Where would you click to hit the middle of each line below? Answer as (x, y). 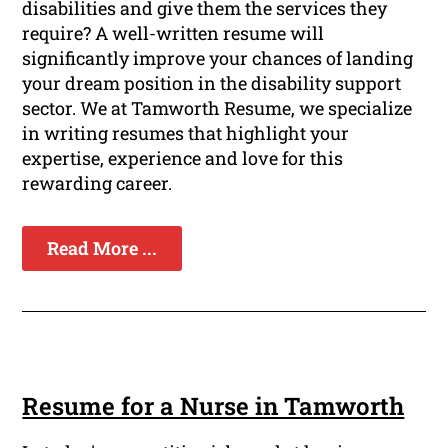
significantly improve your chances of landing (218, 58)
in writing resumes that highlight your (186, 133)
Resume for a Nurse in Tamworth (213, 406)
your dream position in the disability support (212, 83)
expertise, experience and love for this (183, 158)
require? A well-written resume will (173, 33)
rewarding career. (97, 183)
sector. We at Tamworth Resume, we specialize (217, 108)
